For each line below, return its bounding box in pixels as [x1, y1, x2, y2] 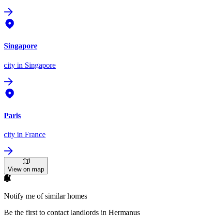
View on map [8, 166, 44, 173]
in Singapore [15, 61, 56, 69]
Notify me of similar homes [4, 192, 87, 201]
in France [15, 130, 46, 139]
